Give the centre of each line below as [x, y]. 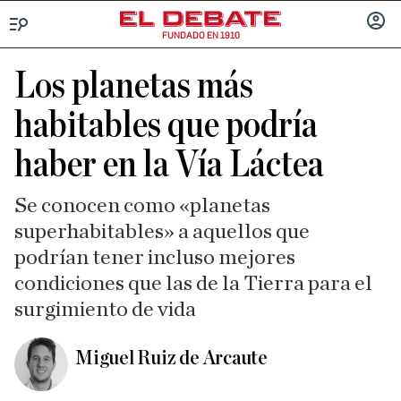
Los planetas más [134, 86]
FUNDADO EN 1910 [200, 35]
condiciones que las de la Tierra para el [193, 284]
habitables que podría [166, 125]
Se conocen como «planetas [142, 206]
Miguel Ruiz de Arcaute [171, 358]
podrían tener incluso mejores [155, 258]
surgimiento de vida [105, 310]
